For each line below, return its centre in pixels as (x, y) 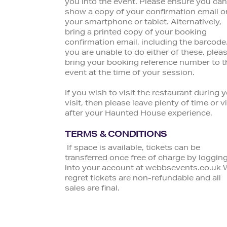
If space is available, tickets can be (133, 149)
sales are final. (93, 189)
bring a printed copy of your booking (136, 33)
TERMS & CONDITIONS (116, 136)
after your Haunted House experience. (139, 114)
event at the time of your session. (130, 74)
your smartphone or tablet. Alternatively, (143, 23)
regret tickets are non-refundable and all (143, 179)
